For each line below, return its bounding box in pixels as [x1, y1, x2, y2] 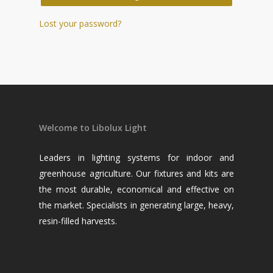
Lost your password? [39, 18, 121, 30]
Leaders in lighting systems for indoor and [39, 151, 234, 163]
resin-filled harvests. [39, 214, 117, 227]
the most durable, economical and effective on [39, 183, 234, 195]
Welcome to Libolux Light [39, 121, 147, 133]
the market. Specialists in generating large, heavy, [39, 199, 234, 211]
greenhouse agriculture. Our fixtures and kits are [39, 167, 234, 179]
